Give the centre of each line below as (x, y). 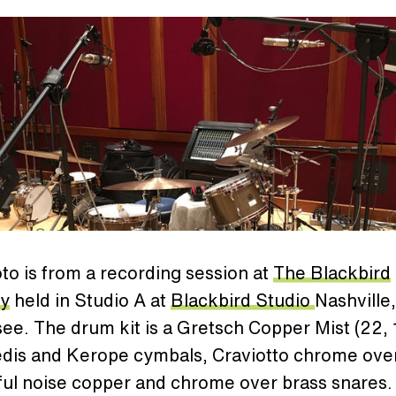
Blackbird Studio (240, 300)
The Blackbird (332, 272)
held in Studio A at (90, 300)
